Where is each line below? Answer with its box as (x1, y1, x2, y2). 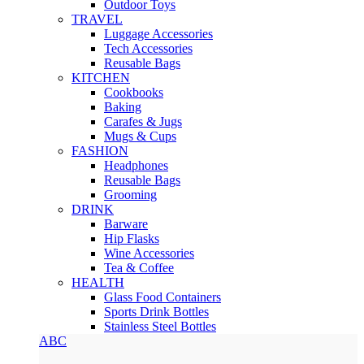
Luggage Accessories (104, 27, 213, 41)
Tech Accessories (104, 41, 193, 56)
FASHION (71, 144, 128, 158)
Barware (104, 217, 148, 232)
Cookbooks (104, 85, 163, 100)
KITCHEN (71, 71, 130, 85)
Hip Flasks (104, 232, 159, 246)
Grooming (104, 188, 157, 202)
